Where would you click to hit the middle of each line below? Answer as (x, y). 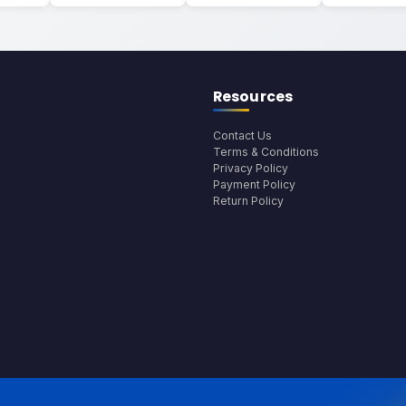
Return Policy (248, 200)
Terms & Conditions (266, 151)
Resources (253, 97)
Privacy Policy (250, 168)
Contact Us (242, 135)
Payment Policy (254, 184)
